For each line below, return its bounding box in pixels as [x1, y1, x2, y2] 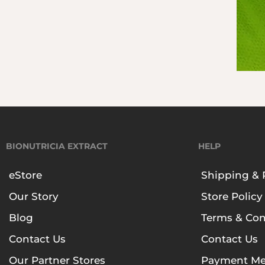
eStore [9, 169, 42, 181]
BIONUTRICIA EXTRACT [6, 141, 108, 151]
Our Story [9, 190, 59, 202]
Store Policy [201, 190, 263, 202]
